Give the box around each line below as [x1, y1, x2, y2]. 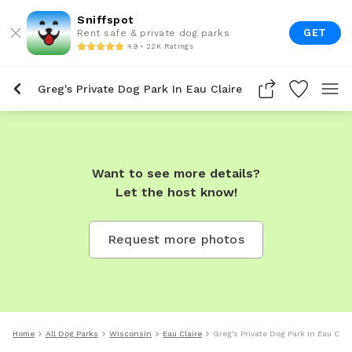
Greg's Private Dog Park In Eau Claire [38, 82, 242, 95]
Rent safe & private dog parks [77, 27, 230, 38]
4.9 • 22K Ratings [127, 42, 193, 50]
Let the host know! [115, 185, 237, 200]
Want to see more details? [92, 166, 260, 181]
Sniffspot [77, 13, 134, 26]
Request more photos [108, 232, 244, 247]
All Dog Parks [46, 329, 98, 338]
